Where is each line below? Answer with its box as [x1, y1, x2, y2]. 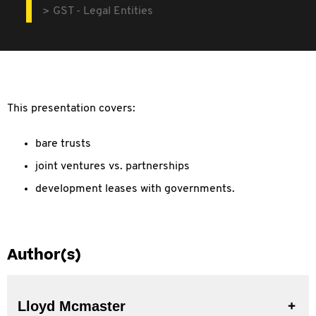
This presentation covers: [7, 103, 135, 114]
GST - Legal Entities [53, 6, 154, 17]
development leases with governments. [35, 183, 235, 195]
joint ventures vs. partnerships [35, 161, 190, 172]
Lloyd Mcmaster [18, 298, 126, 314]
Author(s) [7, 245, 81, 265]
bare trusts [35, 138, 91, 150]
